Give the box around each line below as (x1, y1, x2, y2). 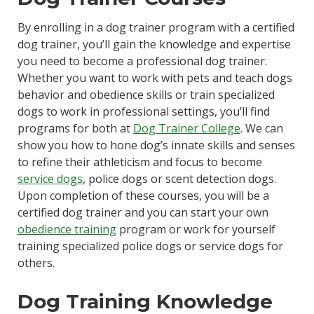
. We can (240, 121, 283, 137)
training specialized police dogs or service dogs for (17, 238, 283, 254)
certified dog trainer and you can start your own (17, 205, 268, 221)
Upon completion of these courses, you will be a (17, 188, 269, 204)
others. (17, 255, 55, 271)
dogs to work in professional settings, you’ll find (17, 104, 270, 120)
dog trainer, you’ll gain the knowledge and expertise (17, 36, 291, 53)
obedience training (17, 221, 116, 238)
